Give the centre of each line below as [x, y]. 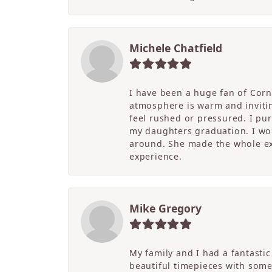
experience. [156, 157]
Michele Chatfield [176, 48]
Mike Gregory [165, 209]
